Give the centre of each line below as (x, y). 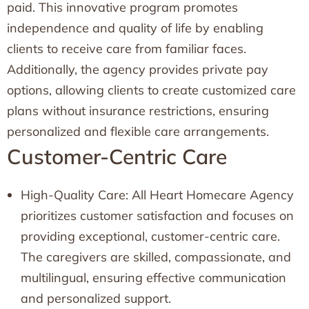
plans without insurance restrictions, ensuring (138, 111)
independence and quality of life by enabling (135, 28)
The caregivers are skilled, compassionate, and (156, 257)
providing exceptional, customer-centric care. (150, 236)
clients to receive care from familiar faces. (127, 49)
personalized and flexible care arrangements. (138, 131)
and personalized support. (96, 298)
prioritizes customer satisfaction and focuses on (157, 216)
